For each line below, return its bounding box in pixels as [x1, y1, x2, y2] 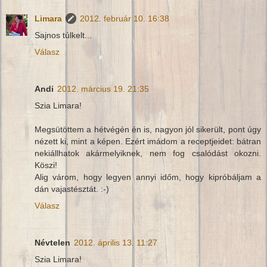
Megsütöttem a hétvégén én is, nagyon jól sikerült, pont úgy [35, 125, 261, 135]
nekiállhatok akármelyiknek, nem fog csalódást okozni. [35, 148, 261, 159]
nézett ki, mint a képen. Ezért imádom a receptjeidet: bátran [35, 136, 261, 147]
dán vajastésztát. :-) [35, 184, 109, 194]
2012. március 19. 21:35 [57, 84, 149, 94]
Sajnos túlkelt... [35, 30, 92, 41]
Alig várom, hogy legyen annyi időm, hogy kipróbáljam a [35, 172, 261, 182]
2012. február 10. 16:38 [80, 14, 169, 24]
